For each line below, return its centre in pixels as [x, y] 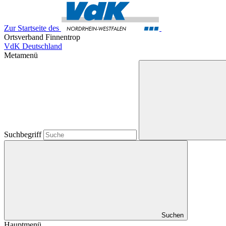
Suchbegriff [24, 134]
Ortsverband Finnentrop [42, 37]
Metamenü [21, 55]
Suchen [173, 215]
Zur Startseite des [32, 28]
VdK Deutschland [33, 46]
